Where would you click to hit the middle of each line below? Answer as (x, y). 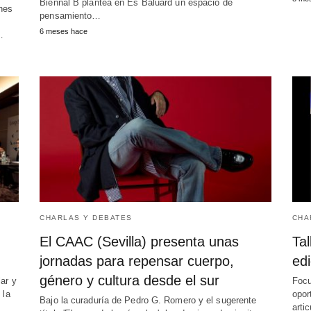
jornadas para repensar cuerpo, (137, 261)
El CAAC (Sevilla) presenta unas (140, 242)
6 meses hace (64, 32)
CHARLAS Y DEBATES (86, 218)
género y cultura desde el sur (130, 281)
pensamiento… (70, 16)
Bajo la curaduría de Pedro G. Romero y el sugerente (148, 301)
